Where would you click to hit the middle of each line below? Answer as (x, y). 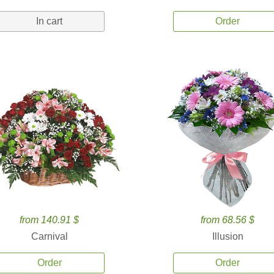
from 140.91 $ (50, 220)
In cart (50, 21)
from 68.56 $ (228, 220)
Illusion (228, 236)
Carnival (49, 236)
